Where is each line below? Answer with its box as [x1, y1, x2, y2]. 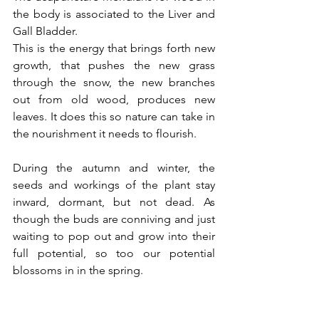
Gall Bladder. [13, 24, 80, 38]
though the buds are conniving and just [13, 212, 215, 226]
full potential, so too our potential [13, 246, 215, 261]
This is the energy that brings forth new [13, 41, 215, 56]
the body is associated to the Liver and [13, 7, 215, 21]
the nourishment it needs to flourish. [13, 127, 197, 141]
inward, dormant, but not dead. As [13, 195, 215, 209]
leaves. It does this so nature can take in [13, 110, 215, 124]
